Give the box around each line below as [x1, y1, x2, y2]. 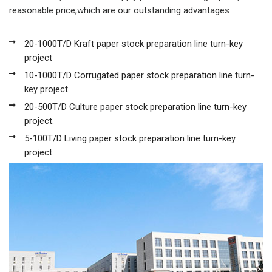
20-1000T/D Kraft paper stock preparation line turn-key [24, 38, 243, 49]
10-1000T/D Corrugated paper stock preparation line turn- [24, 70, 254, 81]
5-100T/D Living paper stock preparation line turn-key [24, 133, 236, 144]
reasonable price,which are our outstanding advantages [9, 5, 229, 16]
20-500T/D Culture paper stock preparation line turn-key [24, 101, 246, 112]
